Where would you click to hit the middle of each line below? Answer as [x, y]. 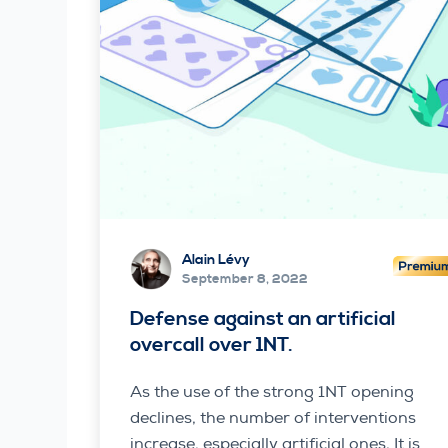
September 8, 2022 [245, 279]
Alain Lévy [216, 260]
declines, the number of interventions [273, 417]
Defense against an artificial [263, 319]
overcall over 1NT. [212, 345]
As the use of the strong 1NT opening [272, 391]
